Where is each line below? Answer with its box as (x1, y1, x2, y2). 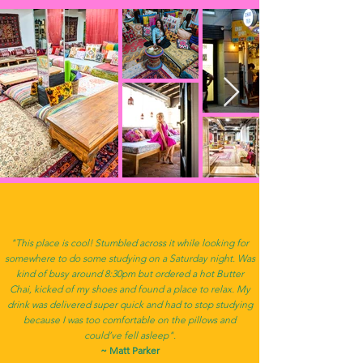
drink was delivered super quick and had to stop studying (6, 298, 253, 310)
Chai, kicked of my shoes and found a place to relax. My (9, 283, 250, 295)
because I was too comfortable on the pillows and (23, 314, 236, 326)
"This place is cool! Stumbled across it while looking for (11, 237, 249, 249)
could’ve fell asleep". (83, 329, 176, 341)
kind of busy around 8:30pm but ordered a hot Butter (15, 267, 244, 280)
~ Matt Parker (100, 344, 160, 357)
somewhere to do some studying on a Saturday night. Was (4, 252, 255, 264)
